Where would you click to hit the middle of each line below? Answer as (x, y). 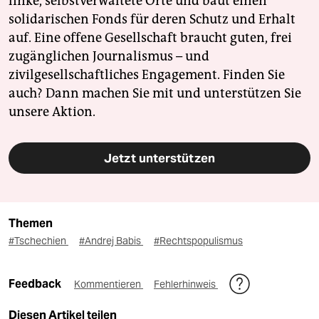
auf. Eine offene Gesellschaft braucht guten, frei (150, 38)
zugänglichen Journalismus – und (109, 57)
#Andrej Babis (111, 241)
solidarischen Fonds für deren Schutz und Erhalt (152, 20)
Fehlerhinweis (186, 284)
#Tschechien (38, 241)
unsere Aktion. (52, 112)
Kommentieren (109, 284)
